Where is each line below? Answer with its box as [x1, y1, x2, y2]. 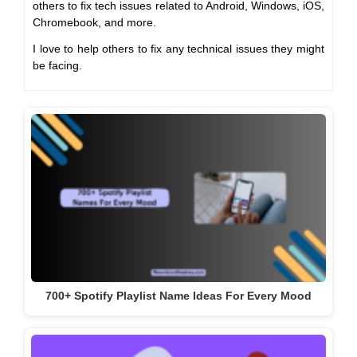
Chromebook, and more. [33, 15, 156, 29]
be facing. [33, 58, 82, 72]
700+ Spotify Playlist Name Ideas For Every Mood [45, 288, 312, 302]
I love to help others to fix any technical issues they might [33, 41, 324, 55]
